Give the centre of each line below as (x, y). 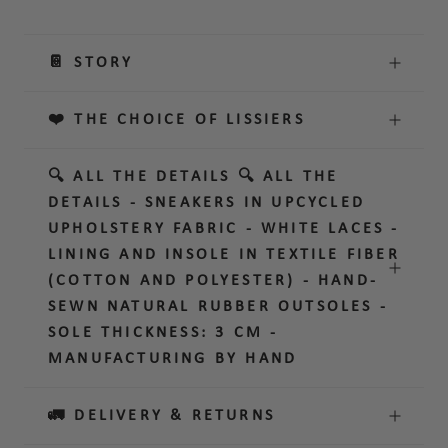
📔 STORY (91, 62)
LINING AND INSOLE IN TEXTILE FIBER (224, 254)
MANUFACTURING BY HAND (173, 358)
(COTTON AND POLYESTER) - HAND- (213, 280)
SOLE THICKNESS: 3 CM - (163, 332)
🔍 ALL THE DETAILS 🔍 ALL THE (193, 176)
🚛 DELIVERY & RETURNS (161, 415)
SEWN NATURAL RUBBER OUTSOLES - (218, 306)
